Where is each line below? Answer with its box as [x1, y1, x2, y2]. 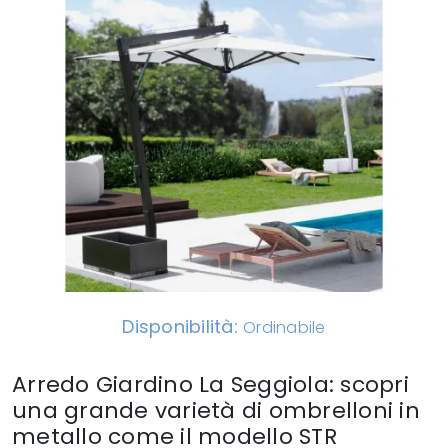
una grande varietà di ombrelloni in [12, 395, 420, 427]
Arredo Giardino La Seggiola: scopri [12, 369, 409, 401]
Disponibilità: [122, 314, 244, 340]
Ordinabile [243, 316, 326, 340]
